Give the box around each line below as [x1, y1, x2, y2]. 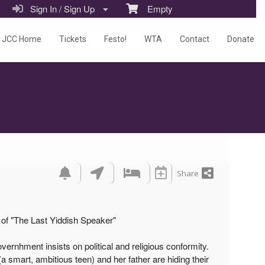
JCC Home [2, 34, 41, 44]
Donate [227, 34, 254, 44]
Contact [180, 34, 209, 44]
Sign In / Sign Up [23, 2, 97, 15]
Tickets [59, 34, 86, 44]
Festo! [104, 34, 127, 44]
